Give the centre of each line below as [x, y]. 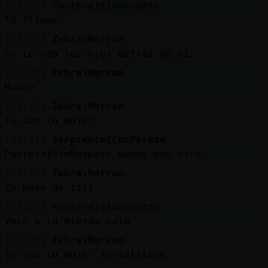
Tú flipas [31, 20]
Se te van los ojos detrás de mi [97, 53]
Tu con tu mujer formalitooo [85, 254]
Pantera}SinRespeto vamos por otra [103, 154]
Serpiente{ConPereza [109, 139]
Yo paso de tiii [49, 187]
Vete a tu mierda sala [67, 221]
